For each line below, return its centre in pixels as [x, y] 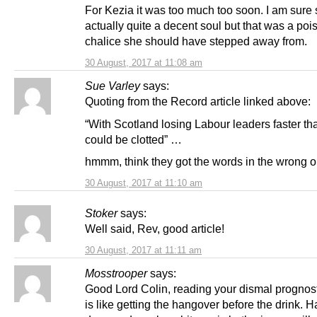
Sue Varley [113, 86]
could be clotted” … [133, 139]
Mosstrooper [116, 273]
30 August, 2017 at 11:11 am [143, 250]
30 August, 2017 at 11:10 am [144, 183]
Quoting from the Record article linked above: [198, 102]
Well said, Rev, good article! [155, 228]
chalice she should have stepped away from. [196, 41]
